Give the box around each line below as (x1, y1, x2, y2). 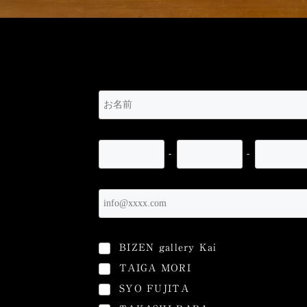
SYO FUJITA (119, 284, 189, 293)
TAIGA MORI (119, 263, 191, 273)
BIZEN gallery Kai (119, 243, 217, 252)
